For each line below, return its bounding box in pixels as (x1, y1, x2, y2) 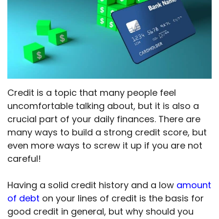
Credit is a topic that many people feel (7, 87, 176, 99)
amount (174, 179, 211, 192)
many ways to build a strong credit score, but (7, 126, 207, 139)
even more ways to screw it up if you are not (7, 139, 202, 152)
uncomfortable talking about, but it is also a (7, 100, 199, 112)
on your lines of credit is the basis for (40, 192, 204, 205)
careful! (7, 153, 41, 165)
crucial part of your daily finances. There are (7, 113, 200, 126)
